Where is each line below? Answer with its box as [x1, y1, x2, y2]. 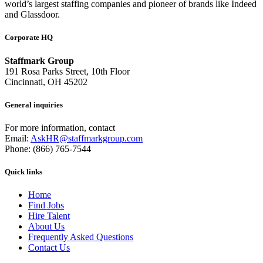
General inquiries [5, 100, 63, 109]
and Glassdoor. [5, 9, 60, 20]
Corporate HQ [5, 33, 53, 42]
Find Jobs [28, 200, 64, 211]
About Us [28, 221, 65, 232]
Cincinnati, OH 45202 [5, 76, 87, 87]
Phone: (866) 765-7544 [5, 143, 91, 154]
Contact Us [28, 242, 70, 253]
